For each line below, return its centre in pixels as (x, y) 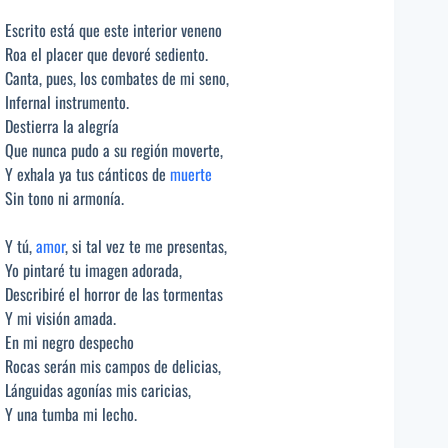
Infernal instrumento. (67, 101)
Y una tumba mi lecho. (71, 413)
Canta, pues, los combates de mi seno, (117, 77)
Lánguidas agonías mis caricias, (98, 389)
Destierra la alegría (62, 125)
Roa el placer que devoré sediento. (106, 53)
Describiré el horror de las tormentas (114, 293)
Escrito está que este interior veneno (113, 29)
